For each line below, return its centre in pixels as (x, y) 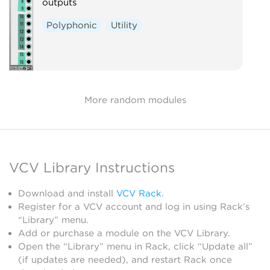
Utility (124, 25)
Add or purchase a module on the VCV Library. (124, 233)
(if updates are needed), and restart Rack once (125, 260)
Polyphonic (72, 25)
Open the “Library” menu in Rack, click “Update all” (135, 246)
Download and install (67, 193)
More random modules (135, 100)
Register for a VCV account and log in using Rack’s (134, 207)
